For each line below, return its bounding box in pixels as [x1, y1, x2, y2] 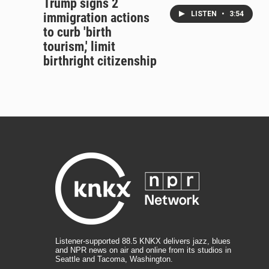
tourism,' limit [43, 39, 115, 55]
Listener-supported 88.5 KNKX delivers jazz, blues [55, 237, 231, 246]
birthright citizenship [43, 53, 157, 69]
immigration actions [43, 10, 150, 26]
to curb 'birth [43, 25, 112, 40]
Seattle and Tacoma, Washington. [55, 255, 173, 264]
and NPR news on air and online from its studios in [55, 246, 231, 255]
